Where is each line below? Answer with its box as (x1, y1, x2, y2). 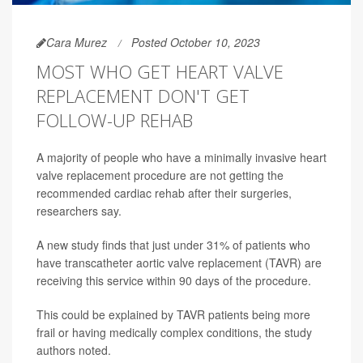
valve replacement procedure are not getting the (36, 167, 284, 184)
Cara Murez (46, 34, 107, 51)
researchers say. (36, 203, 122, 220)
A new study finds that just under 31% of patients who (36, 237, 310, 254)
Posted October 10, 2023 (131, 34, 260, 51)
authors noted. (36, 342, 111, 359)
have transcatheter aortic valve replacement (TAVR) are (36, 254, 322, 271)
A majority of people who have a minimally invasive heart (36, 149, 327, 166)
